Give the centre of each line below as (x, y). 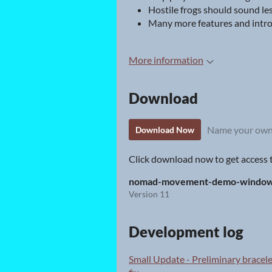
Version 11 (149, 195)
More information (166, 60)
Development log (186, 231)
